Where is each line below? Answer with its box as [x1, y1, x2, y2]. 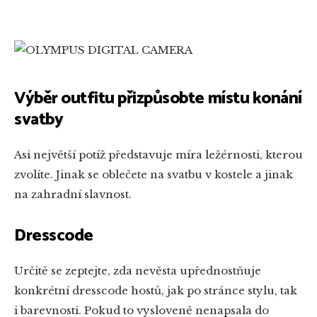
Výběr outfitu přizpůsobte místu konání [14, 85, 302, 113]
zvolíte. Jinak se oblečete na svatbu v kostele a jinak [14, 168, 293, 182]
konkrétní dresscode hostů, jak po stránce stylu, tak [14, 284, 297, 298]
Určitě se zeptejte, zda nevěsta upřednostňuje [14, 264, 261, 278]
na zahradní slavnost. [14, 188, 132, 202]
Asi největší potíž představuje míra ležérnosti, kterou [14, 148, 303, 162]
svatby [14, 106, 64, 134]
